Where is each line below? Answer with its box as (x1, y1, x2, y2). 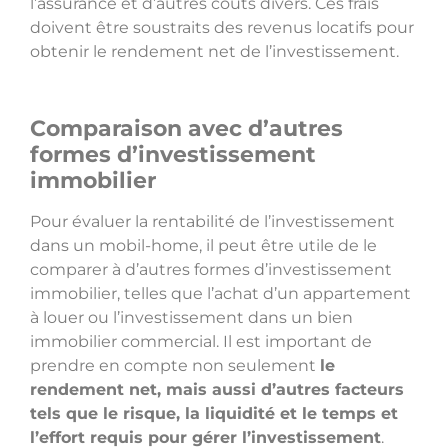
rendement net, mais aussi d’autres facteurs (30, 380, 404, 400)
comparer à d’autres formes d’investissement (30, 260, 392, 280)
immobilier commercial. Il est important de (30, 332, 372, 352)
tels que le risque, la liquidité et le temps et (30, 404, 398, 424)
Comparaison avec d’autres (30, 115, 343, 143)
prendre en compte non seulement (30, 356, 320, 376)
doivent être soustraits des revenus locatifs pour (30, 17, 414, 37)
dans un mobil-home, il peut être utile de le (30, 236, 377, 256)
